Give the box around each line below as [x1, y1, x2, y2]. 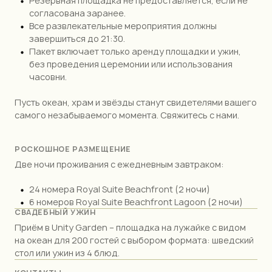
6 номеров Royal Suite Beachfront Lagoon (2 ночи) [29, 195, 243, 208]
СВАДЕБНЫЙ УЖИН [15, 206, 96, 217]
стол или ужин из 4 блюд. [15, 246, 120, 259]
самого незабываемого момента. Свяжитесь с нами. [15, 109, 239, 121]
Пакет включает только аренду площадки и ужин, [29, 45, 241, 57]
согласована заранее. [29, 7, 126, 19]
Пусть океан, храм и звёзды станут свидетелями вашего [15, 96, 257, 108]
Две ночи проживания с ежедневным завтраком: [15, 158, 224, 170]
